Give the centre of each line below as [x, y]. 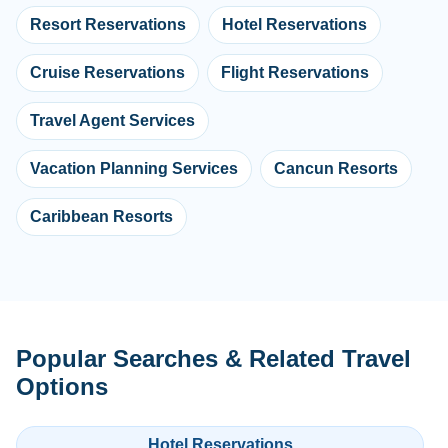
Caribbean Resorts [101, 217]
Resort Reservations [108, 25]
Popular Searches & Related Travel [213, 359]
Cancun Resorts [336, 169]
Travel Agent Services [112, 121]
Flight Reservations [295, 73]
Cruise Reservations [107, 73]
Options [62, 387]
